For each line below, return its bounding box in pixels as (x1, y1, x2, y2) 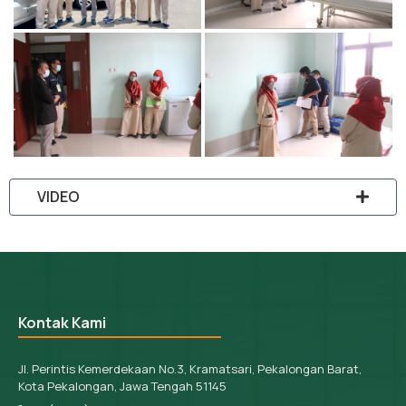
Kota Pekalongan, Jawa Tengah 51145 (18, 378, 227, 395)
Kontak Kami (18, 313, 106, 333)
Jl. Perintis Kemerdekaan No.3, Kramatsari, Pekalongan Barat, (18, 361, 362, 378)
